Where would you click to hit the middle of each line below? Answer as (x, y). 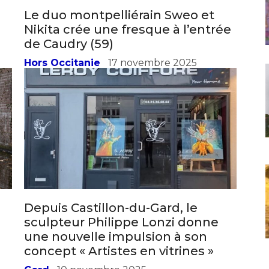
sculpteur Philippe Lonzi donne (121, 151)
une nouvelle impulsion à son (116, 165)
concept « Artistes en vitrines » (119, 180)
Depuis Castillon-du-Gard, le (111, 137)
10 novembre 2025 (102, 199)
